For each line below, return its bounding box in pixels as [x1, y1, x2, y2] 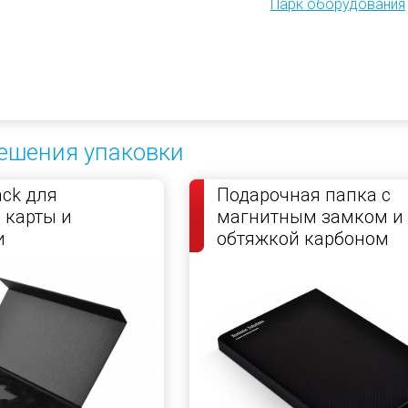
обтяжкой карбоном [217, 227, 389, 250]
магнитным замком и [217, 205, 403, 228]
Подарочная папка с [217, 183, 391, 206]
